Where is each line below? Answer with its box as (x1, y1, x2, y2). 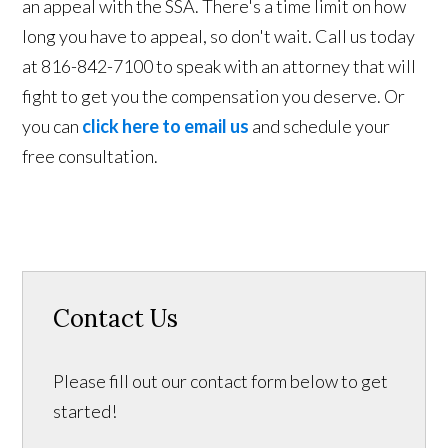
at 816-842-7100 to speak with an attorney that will (22, 54, 417, 77)
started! (53, 399, 118, 422)
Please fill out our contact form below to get (53, 369, 389, 392)
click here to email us (82, 114, 250, 137)
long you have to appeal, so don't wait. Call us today (22, 24, 416, 47)
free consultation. (22, 144, 162, 167)
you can (22, 114, 83, 137)
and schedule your (249, 114, 391, 137)
